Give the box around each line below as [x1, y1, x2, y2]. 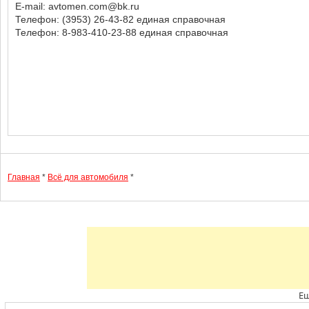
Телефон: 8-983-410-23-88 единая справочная [15, 27, 228, 38]
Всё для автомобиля [48, 172, 128, 182]
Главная [8, 172, 40, 182]
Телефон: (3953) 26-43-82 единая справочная [15, 14, 226, 25]
